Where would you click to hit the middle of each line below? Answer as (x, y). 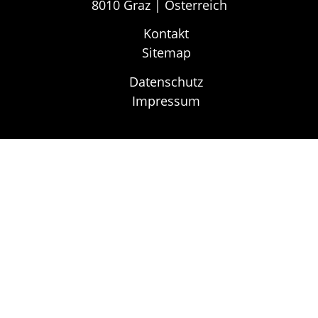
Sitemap (166, 53)
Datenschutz (166, 81)
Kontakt (166, 34)
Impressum (166, 100)
